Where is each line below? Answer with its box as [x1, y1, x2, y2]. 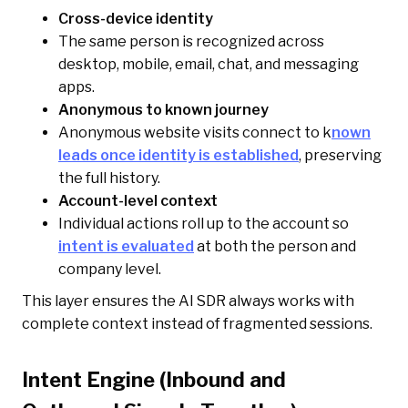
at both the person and [194, 238, 356, 256]
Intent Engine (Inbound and [22, 368, 286, 393]
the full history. [58, 169, 160, 188]
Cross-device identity [58, 10, 213, 28]
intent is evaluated [58, 238, 194, 256]
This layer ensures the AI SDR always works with [22, 292, 354, 311]
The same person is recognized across [58, 33, 324, 51]
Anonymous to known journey [58, 101, 269, 119]
